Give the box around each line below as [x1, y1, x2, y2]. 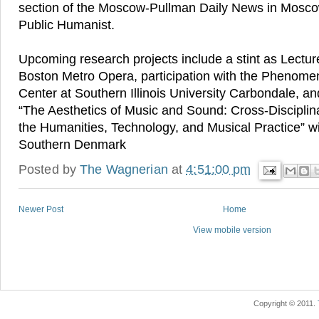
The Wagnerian [80, 162, 168, 177]
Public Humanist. [19, 18, 118, 33]
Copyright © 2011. [253, 299, 318, 308]
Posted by [19, 162, 80, 177]
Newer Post [19, 204, 63, 215]
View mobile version [193, 225, 271, 236]
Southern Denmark [19, 137, 126, 152]
